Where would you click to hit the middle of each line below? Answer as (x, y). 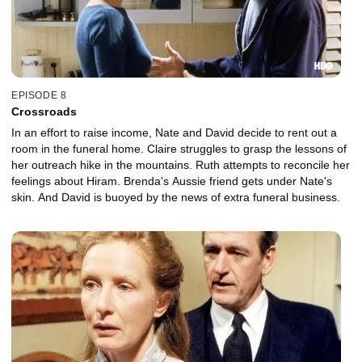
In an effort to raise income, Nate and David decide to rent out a (174, 132)
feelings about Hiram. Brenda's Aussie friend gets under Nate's (172, 181)
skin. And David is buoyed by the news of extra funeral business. (176, 197)
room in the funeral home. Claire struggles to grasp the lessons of (179, 148)
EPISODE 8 (39, 95)
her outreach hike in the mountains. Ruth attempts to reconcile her (181, 164)
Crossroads (44, 111)
